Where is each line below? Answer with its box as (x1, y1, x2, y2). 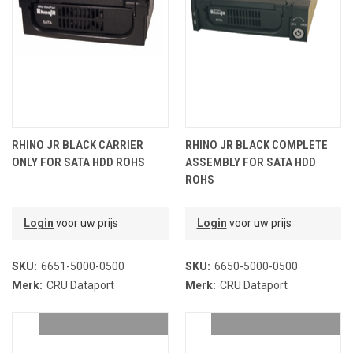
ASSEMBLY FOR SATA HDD (184, 155, 316, 170)
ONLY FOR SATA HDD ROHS (12, 155, 145, 170)
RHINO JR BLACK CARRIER (12, 138, 143, 153)
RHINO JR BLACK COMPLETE (184, 138, 328, 153)
